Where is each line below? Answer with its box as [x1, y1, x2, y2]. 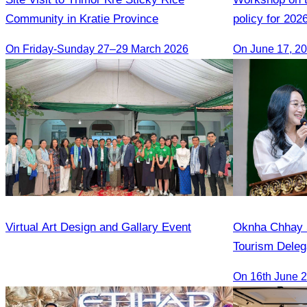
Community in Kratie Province [5, 12, 158, 25]
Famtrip [233, 259, 272, 273]
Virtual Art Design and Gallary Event [5, 221, 191, 234]
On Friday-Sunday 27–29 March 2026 [5, 42, 188, 55]
